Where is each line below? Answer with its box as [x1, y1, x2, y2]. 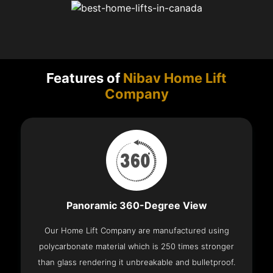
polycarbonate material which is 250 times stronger [39, 241, 234, 252]
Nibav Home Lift [123, 70, 227, 87]
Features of [46, 70, 123, 87]
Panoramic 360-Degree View [66, 199, 207, 212]
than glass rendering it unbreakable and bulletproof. [38, 257, 235, 268]
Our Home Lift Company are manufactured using [44, 225, 229, 236]
